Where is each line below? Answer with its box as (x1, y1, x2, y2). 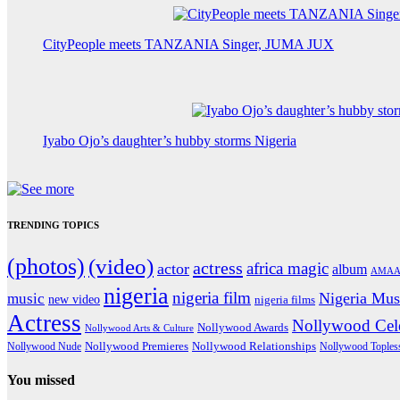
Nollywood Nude (7, 339, 81, 353)
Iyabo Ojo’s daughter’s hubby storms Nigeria (43, 132, 296, 148)
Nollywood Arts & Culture (85, 321, 194, 333)
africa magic (246, 258, 329, 278)
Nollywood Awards (197, 320, 288, 334)
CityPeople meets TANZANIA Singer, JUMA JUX (43, 36, 334, 52)
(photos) (7, 253, 85, 279)
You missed (7, 371, 75, 387)
